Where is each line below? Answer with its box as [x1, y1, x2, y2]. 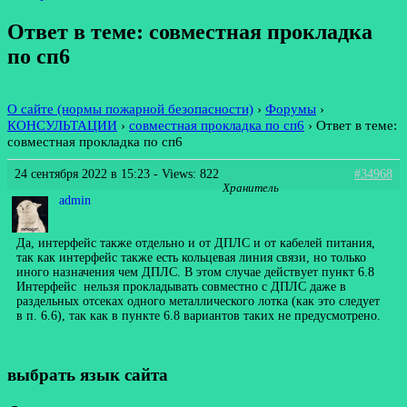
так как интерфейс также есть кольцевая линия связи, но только [16, 250, 366, 264]
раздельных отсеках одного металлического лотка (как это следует [16, 293, 380, 308]
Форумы [265, 100, 316, 116]
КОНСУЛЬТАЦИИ [7, 116, 117, 133]
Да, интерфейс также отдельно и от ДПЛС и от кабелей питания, [16, 235, 375, 250]
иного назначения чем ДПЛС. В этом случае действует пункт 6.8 [16, 264, 374, 279]
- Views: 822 [150, 166, 219, 181]
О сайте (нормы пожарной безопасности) [7, 100, 253, 116]
